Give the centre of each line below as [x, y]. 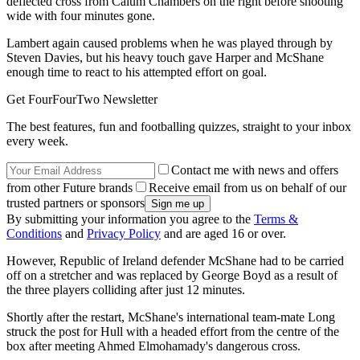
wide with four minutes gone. [81, 16]
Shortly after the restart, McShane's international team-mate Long [171, 317]
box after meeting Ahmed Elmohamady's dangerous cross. [153, 346]
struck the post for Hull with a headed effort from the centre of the [173, 332]
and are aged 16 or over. [223, 234]
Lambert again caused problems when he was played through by [170, 43]
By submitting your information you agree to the [130, 219]
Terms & [276, 219]
